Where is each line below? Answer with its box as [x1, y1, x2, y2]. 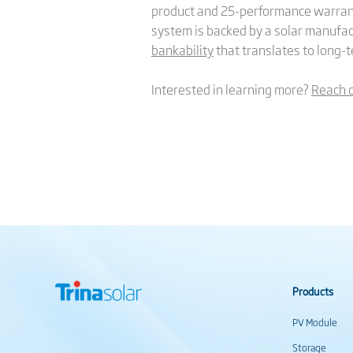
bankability [151, 40, 214, 59]
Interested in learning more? [151, 80, 311, 98]
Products [292, 283, 334, 299]
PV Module [292, 315, 338, 329]
